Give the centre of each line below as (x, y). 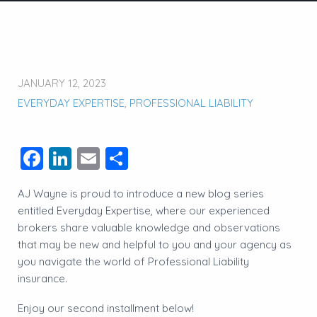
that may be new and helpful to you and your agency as (155, 244)
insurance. (42, 278)
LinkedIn (116, 158)
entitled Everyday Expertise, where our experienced (144, 210)
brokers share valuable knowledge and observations (149, 227)
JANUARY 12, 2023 (62, 83)
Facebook (96, 158)
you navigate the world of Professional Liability (133, 261)
